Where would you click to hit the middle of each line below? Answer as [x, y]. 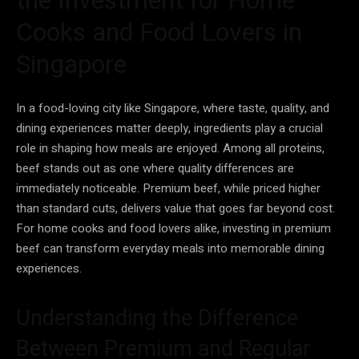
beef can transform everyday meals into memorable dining [170, 248]
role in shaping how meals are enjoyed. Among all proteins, [170, 148]
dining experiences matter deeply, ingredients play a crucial [169, 128]
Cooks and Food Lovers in [159, 32]
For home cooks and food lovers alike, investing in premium [173, 228]
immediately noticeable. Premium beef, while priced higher [168, 188]
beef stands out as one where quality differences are [155, 168]
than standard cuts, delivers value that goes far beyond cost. [175, 208]
